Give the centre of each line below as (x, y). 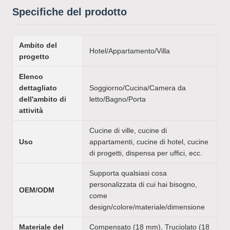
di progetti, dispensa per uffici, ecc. (146, 153)
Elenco (31, 76)
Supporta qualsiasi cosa (128, 173)
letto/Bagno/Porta (118, 99)
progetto (34, 56)
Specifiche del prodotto (70, 12)
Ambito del (38, 45)
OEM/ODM (37, 190)
